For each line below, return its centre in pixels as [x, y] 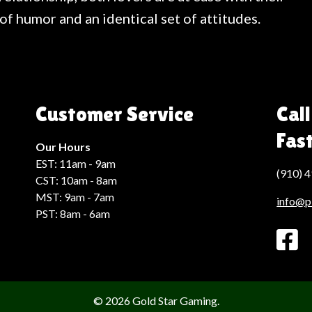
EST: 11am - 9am [75, 163]
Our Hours [63, 147]
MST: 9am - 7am [75, 197]
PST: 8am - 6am [72, 213]
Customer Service [114, 114]
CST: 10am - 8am [76, 180]
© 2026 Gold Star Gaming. [156, 301]
